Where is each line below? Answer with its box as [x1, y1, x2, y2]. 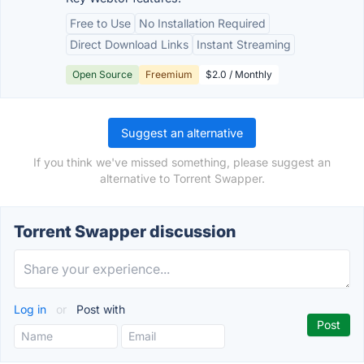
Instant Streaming [197, 37, 291, 51]
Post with [73, 302, 125, 316]
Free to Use [70, 16, 131, 30]
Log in [14, 302, 50, 316]
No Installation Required [139, 16, 266, 30]
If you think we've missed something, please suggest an [33, 155, 331, 169]
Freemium [145, 68, 193, 80]
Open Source [72, 68, 132, 80]
